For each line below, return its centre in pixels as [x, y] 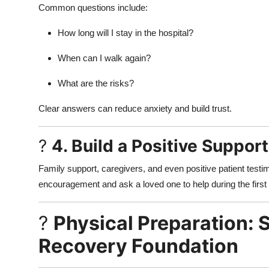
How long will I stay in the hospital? [125, 32]
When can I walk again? [104, 58]
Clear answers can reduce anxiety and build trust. [135, 108]
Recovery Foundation [138, 246]
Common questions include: [93, 7]
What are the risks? [96, 83]
